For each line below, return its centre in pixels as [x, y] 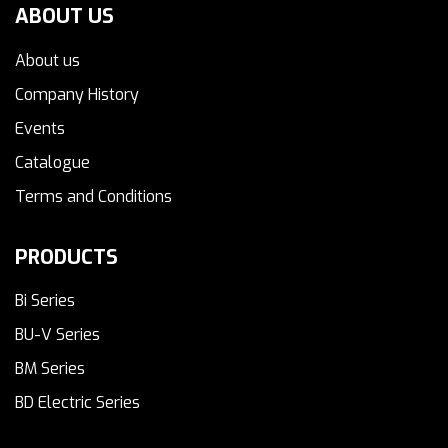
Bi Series [45, 301]
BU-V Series [57, 335]
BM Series [50, 369]
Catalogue [52, 162]
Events [40, 128]
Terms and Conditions [93, 196]
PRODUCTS [66, 257]
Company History [77, 94]
